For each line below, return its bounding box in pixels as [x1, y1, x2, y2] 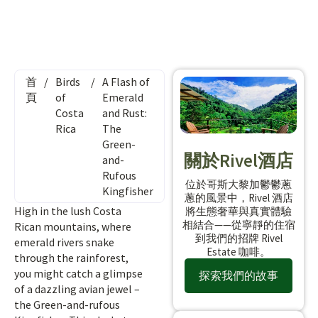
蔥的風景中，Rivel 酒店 [184, 190, 293, 204]
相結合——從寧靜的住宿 [182, 217, 295, 231]
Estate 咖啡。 [207, 244, 270, 258]
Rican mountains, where [14, 219, 131, 234]
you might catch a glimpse [14, 266, 143, 280]
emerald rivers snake [14, 235, 114, 249]
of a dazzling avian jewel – [14, 282, 140, 296]
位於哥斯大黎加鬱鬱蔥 [185, 177, 292, 191]
